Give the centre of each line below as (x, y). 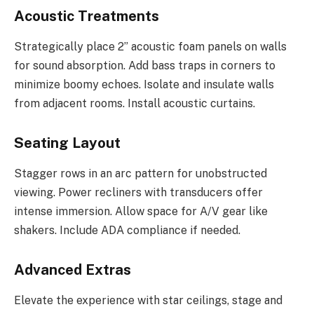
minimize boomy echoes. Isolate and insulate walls (144, 85)
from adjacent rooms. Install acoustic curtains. (135, 104)
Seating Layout (67, 143)
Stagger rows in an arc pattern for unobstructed (141, 174)
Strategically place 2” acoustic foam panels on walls (150, 47)
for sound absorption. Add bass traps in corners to (145, 66)
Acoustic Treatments (87, 16)
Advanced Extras (73, 269)
